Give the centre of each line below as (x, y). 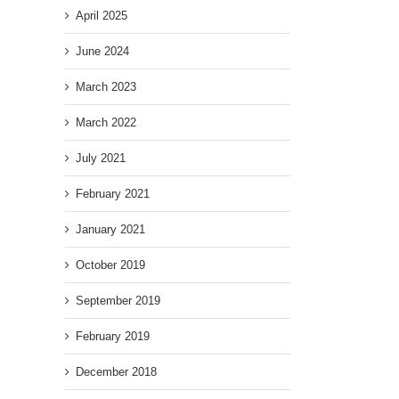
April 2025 (102, 16)
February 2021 (113, 194)
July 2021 (101, 159)
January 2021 (110, 230)
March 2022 (106, 123)
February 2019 (113, 337)
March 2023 (106, 87)
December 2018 (116, 372)
